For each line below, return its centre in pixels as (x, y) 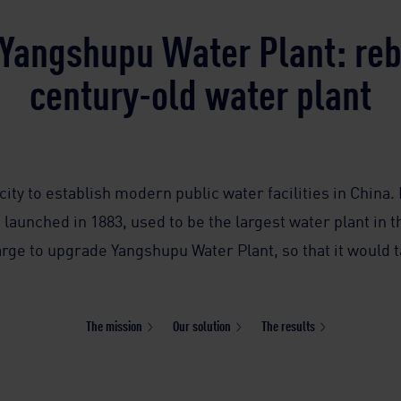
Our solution (201, 325)
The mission (114, 325)
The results (288, 325)
